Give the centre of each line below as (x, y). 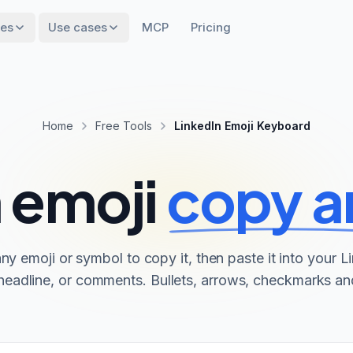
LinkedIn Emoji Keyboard (242, 126)
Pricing (211, 27)
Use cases (78, 27)
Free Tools (124, 126)
